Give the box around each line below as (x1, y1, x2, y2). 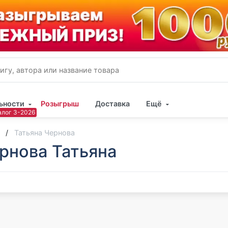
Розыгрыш (41, 99, 79, 108)
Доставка (95, 99, 130, 108)
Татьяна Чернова (14, 128, 75, 137)
